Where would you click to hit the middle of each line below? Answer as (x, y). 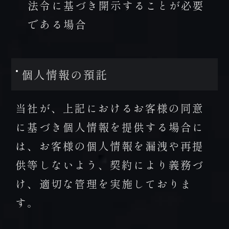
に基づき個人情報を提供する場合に (110, 127)
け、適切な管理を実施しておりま (104, 184)
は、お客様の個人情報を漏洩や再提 (110, 146)
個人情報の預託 (65, 75)
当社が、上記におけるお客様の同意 (110, 108)
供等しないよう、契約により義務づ (110, 165)
